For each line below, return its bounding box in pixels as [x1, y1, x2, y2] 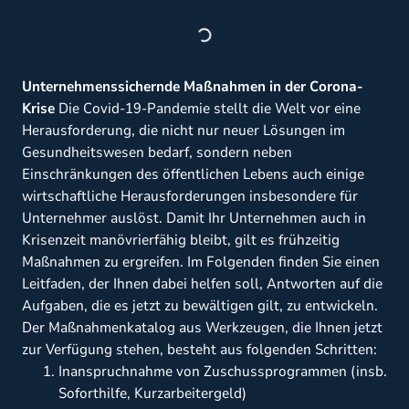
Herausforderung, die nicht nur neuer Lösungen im [22, 121, 345, 142]
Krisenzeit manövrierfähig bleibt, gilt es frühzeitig [22, 230, 340, 251]
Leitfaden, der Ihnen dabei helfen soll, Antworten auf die [22, 274, 383, 295]
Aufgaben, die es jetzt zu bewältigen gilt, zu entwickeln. [22, 296, 385, 317]
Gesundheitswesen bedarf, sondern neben [22, 142, 292, 163]
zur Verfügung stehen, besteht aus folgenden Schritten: [22, 340, 377, 361]
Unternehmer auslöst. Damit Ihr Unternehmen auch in [22, 208, 366, 229]
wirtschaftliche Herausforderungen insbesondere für [22, 186, 358, 207]
